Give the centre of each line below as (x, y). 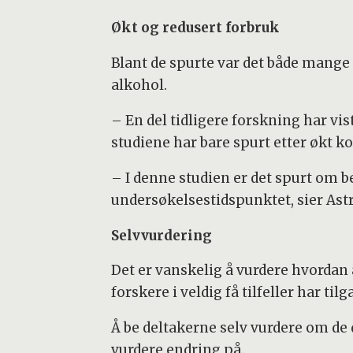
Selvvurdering (161, 235)
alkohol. (139, 85)
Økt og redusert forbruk (195, 27)
